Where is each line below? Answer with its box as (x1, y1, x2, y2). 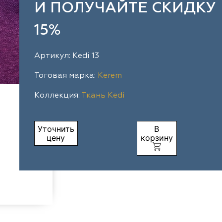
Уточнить (37, 123, 74, 134)
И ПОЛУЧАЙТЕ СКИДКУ (34, 1, 216, 16)
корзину (140, 132, 173, 143)
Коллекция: (34, 92, 81, 100)
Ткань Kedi (81, 92, 125, 100)
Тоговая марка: (34, 72, 98, 80)
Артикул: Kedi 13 (34, 52, 99, 60)
